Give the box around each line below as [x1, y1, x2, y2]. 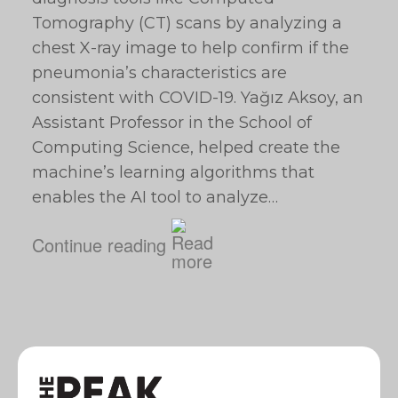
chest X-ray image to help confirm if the [32, 38, 349, 58]
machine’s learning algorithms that [32, 163, 314, 182]
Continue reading [32, 231, 166, 258]
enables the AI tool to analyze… [32, 187, 278, 207]
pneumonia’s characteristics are [32, 63, 287, 83]
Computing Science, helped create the [32, 138, 340, 157]
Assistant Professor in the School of [32, 113, 312, 132]
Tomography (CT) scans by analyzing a [32, 13, 342, 33]
